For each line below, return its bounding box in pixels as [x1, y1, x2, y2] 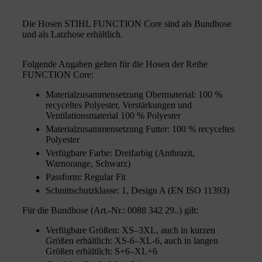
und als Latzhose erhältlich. [22, 29, 123, 39]
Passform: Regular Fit [46, 171, 126, 182]
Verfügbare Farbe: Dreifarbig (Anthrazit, [46, 147, 195, 158]
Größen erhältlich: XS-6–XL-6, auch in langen [46, 235, 218, 246]
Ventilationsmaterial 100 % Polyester [46, 110, 181, 120]
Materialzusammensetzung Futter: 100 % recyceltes [46, 123, 235, 134]
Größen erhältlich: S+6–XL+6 [46, 246, 157, 256]
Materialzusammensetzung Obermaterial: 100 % [46, 89, 222, 99]
